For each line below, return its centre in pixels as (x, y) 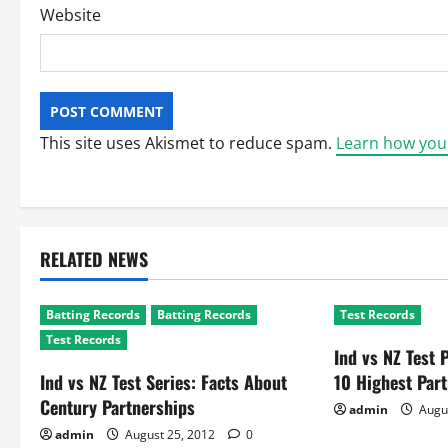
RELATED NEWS (94, 259)
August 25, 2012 (170, 434)
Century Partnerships (117, 407)
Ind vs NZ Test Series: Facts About (163, 382)
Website (70, 15)
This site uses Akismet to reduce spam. (188, 143)
